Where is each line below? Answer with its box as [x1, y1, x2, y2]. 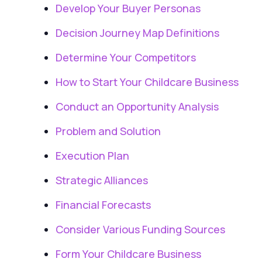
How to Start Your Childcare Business [56, 74, 239, 89]
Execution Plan [56, 148, 129, 163]
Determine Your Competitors [56, 50, 196, 64]
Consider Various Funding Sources [56, 222, 225, 236]
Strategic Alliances [56, 173, 148, 187]
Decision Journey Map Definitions [56, 25, 219, 40]
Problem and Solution [56, 123, 161, 138]
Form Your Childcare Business [56, 246, 201, 261]
